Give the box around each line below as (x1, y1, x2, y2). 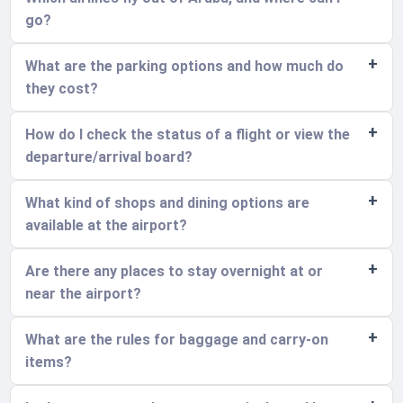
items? (25, 354, 73, 372)
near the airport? (25, 285, 142, 303)
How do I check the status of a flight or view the (25, 126, 351, 144)
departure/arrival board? (25, 148, 193, 166)
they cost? (25, 80, 99, 98)
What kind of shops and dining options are (25, 194, 310, 212)
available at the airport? (25, 217, 188, 235)
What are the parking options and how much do (25, 58, 345, 76)
